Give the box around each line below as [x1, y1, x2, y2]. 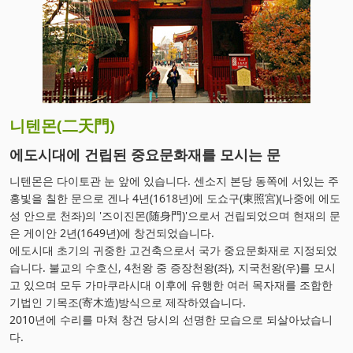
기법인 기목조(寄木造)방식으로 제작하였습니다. [9, 294, 246, 310]
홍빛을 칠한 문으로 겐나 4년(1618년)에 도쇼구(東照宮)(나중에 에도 [9, 190, 340, 206]
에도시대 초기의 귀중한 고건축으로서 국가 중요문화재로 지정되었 [9, 242, 337, 258]
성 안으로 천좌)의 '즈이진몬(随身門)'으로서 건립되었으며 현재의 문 [9, 207, 340, 223]
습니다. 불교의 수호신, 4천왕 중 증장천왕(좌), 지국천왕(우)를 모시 [9, 259, 336, 275]
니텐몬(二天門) [9, 114, 115, 136]
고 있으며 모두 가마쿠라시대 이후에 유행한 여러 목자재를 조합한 [9, 277, 333, 292]
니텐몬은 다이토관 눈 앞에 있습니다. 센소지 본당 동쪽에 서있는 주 [9, 173, 339, 188]
